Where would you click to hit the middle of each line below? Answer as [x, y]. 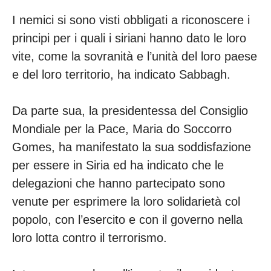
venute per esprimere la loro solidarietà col [126, 202]
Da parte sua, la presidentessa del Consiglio [130, 111]
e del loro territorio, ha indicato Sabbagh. [123, 75]
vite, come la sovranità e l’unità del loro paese [135, 57]
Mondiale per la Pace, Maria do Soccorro [122, 129]
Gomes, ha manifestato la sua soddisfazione [132, 147]
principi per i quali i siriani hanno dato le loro [129, 38]
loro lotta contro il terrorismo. [91, 238]
